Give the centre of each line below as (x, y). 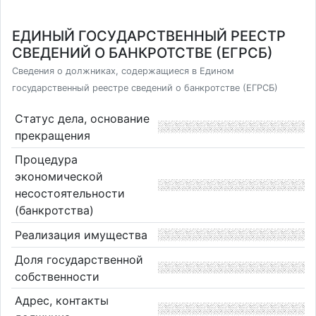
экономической (59, 177)
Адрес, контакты (61, 301)
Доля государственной (79, 259)
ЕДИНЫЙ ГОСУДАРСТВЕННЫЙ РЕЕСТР (149, 36)
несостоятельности (69, 194)
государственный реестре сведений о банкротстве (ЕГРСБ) (145, 88)
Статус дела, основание (82, 118)
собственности (57, 276)
